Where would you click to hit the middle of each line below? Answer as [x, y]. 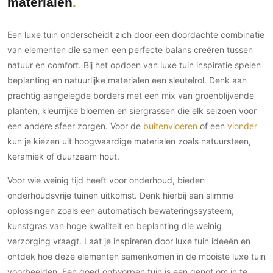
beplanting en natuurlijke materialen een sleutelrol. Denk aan [127, 80]
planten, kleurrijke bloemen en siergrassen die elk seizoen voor [132, 111]
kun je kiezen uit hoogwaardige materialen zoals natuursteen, [129, 141]
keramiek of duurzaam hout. [63, 157]
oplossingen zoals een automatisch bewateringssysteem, [121, 211]
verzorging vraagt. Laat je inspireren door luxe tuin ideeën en [129, 241]
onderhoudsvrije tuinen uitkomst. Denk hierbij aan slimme [120, 196]
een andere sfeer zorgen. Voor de [75, 126]
